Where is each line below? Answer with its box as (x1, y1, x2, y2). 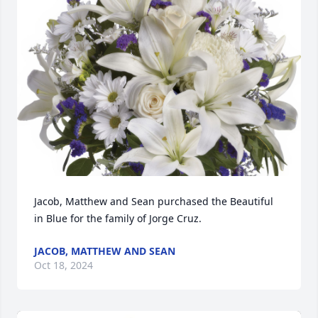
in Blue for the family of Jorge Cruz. (34, 212, 202, 225)
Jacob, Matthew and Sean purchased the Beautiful (34, 194, 273, 208)
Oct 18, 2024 (34, 258, 93, 272)
